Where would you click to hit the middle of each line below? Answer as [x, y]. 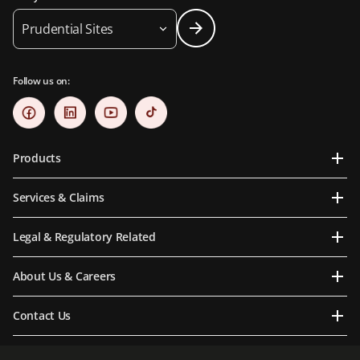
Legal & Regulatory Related [84, 237]
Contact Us [42, 316]
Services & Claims [59, 198]
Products [37, 158]
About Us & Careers [64, 276]
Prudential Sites [67, 29]
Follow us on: [41, 81]
